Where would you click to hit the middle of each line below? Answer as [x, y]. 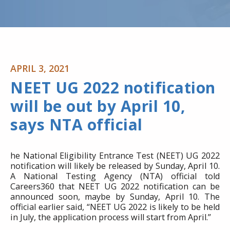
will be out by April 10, [98, 106]
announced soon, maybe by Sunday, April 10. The [115, 197]
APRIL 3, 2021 [40, 68]
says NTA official [76, 124]
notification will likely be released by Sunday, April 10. [115, 166]
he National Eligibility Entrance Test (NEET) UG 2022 [115, 156]
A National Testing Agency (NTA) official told [115, 176]
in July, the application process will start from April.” [111, 217]
